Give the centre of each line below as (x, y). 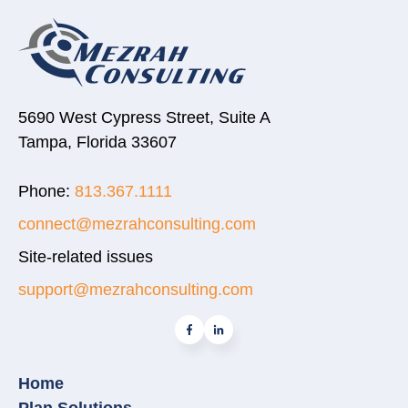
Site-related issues (86, 257)
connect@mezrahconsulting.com (137, 224)
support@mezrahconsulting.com (136, 290)
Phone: (46, 192)
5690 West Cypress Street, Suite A (144, 117)
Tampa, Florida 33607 (97, 142)
